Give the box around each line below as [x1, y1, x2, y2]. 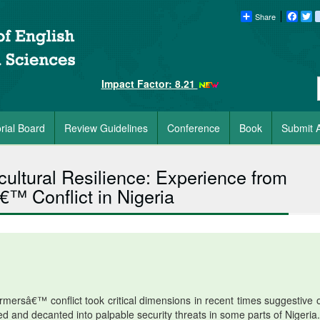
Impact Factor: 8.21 [101, 76, 198, 91]
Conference [167, 121, 220, 135]
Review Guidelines [64, 121, 148, 135]
